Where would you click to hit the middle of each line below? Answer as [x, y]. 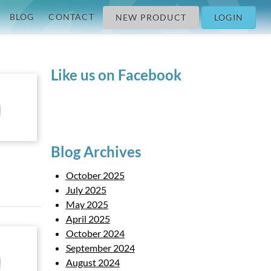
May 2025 [87, 204]
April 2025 [88, 219]
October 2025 [95, 175]
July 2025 [86, 190]
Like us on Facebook [116, 75]
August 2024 [93, 262]
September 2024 [100, 248]
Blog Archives [96, 152]
